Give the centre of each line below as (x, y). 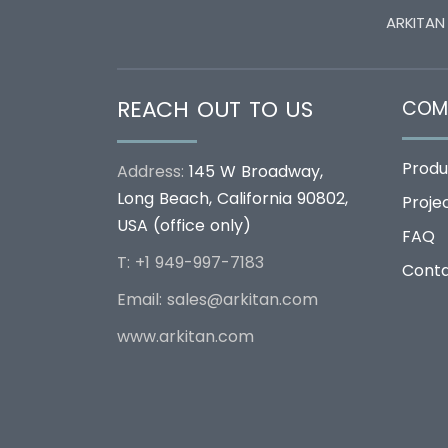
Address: (153, 172)
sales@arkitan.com (242, 300)
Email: (142, 300)
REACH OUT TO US (215, 110)
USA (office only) (184, 226)
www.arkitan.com (185, 337)
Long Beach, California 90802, (232, 199)
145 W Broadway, (256, 172)
